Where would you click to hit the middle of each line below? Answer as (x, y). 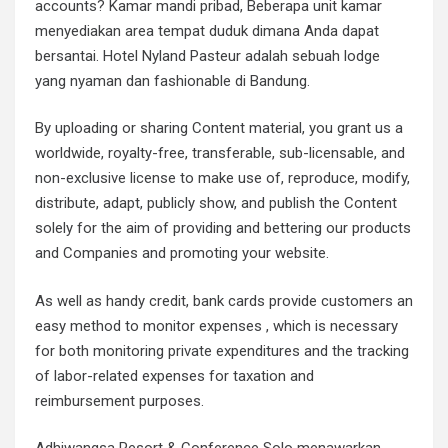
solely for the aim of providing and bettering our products (223, 228)
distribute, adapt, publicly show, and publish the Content (216, 203)
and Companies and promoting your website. (182, 253)
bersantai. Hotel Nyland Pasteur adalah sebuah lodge (207, 55)
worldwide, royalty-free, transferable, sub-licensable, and (220, 153)
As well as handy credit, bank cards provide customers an (224, 300)
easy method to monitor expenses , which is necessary (216, 325)
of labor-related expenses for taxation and (174, 375)
